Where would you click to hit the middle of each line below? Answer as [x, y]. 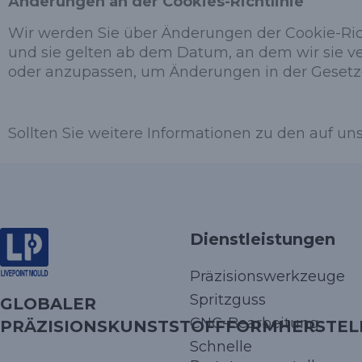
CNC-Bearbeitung [255, 323]
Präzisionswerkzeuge [268, 276]
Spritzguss [228, 299]
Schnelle [221, 346]
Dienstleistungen [263, 239]
